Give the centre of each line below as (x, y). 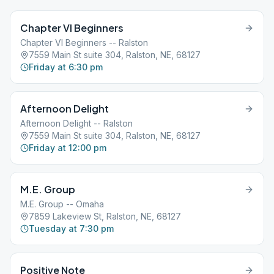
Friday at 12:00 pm (68, 148)
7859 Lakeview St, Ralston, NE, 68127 (105, 216)
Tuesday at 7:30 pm (71, 228)
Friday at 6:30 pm (66, 67)
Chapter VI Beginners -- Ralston (84, 43)
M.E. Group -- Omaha (62, 204)
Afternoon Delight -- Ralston (76, 123)
